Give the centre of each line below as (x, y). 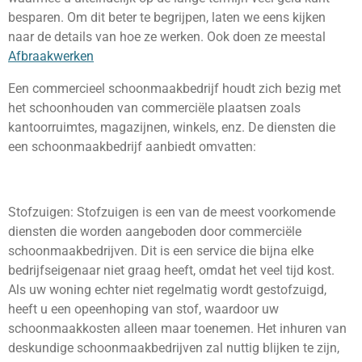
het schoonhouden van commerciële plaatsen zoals (154, 107)
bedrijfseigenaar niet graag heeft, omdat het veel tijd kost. (171, 270)
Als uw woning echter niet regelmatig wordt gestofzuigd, (167, 289)
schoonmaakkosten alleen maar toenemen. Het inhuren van (177, 328)
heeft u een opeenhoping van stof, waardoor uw (143, 309)
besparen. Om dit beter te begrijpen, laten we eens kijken (167, 17)
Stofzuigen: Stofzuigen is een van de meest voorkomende (172, 212)
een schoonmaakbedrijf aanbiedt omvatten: (132, 146)
